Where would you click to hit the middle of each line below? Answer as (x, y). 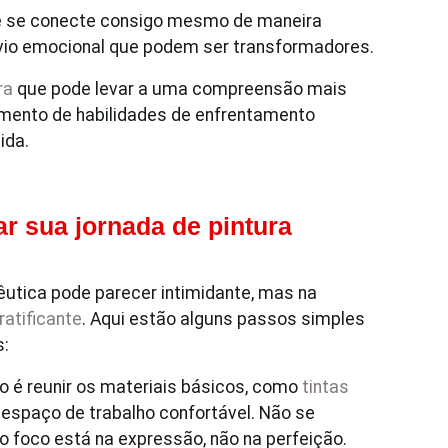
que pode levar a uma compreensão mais (180, 89)
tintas (325, 387)
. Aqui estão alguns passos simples (223, 319)
